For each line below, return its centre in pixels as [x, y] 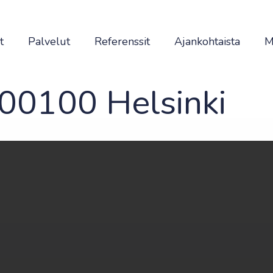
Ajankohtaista [207, 41]
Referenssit [122, 41]
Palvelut [49, 41]
